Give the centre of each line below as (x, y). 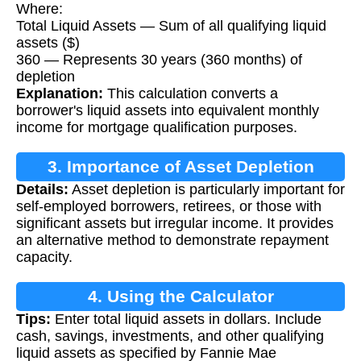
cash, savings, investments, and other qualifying (170, 336)
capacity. (44, 257)
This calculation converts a (191, 94)
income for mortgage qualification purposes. (157, 128)
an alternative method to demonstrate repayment (172, 241)
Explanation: (60, 94)
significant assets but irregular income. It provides (175, 224)
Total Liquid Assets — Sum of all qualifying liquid (171, 26)
